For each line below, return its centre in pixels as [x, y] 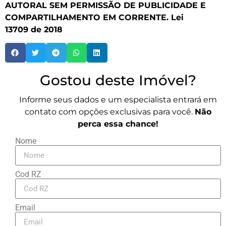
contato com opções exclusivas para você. [110, 111]
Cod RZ [28, 175]
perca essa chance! [118, 124]
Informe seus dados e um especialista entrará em [118, 99]
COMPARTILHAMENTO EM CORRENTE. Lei [94, 18]
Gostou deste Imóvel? [118, 80]
